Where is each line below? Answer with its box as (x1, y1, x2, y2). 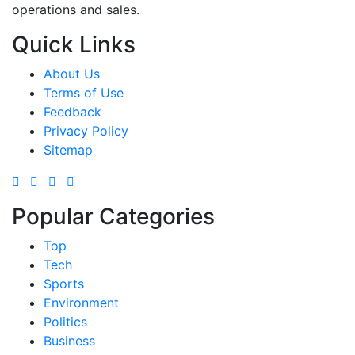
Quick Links (12, 30, 136, 58)
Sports (44, 275, 84, 292)
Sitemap (44, 141, 93, 158)
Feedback (44, 103, 101, 120)
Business (44, 332, 95, 349)
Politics (44, 313, 87, 330)
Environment (44, 294, 119, 311)
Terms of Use (44, 84, 124, 101)
